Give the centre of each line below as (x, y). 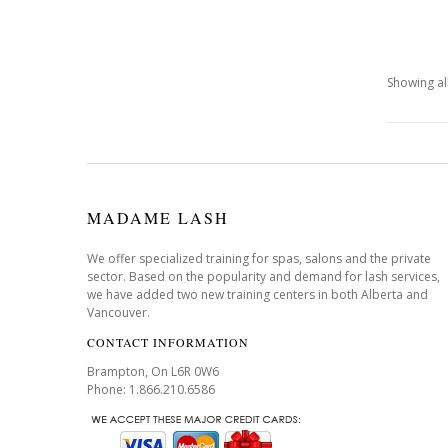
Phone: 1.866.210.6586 (151, 389)
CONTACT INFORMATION (168, 342)
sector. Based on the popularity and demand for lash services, (263, 276)
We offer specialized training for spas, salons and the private (259, 258)
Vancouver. (118, 312)
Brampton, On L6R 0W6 (153, 371)
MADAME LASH (158, 217)
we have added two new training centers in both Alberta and (257, 294)
